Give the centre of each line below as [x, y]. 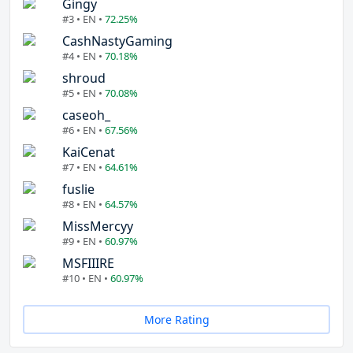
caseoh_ [86, 115]
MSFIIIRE [88, 264]
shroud [84, 78]
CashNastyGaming [117, 41]
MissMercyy [98, 227]
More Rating [176, 320]
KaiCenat [89, 152]
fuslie [78, 190]
